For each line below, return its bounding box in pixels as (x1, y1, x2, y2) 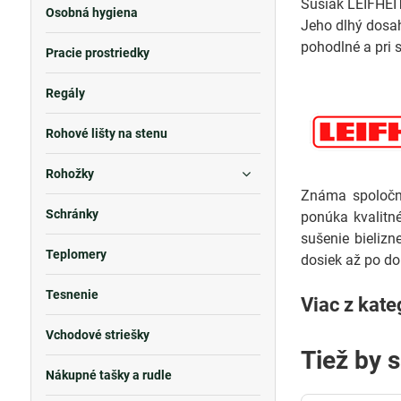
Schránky (45, 207, 98, 221)
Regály (45, 86, 85, 100)
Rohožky (45, 166, 94, 181)
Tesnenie (45, 287, 98, 302)
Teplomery (45, 247, 107, 261)
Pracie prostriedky (45, 46, 149, 60)
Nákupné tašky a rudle (45, 368, 172, 382)
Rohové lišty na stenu (45, 126, 167, 141)
